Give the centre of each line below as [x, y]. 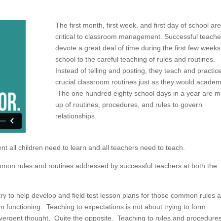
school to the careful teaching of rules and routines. [135, 59]
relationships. [76, 116]
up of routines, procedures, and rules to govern [129, 105]
